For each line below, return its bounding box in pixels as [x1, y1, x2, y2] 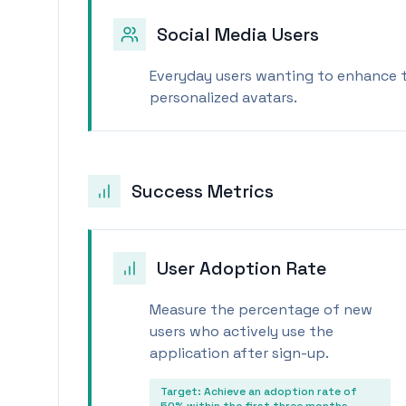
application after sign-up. [150, 343, 329, 362]
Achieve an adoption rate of [204, 384, 357, 399]
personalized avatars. [150, 88, 297, 107]
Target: [160, 384, 204, 399]
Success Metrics [131, 179, 274, 203]
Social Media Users [157, 23, 319, 46]
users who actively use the [150, 322, 333, 341]
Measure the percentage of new [150, 300, 372, 319]
